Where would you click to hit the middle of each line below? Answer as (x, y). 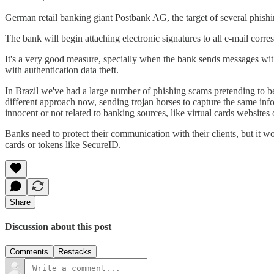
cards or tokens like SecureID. (63, 144)
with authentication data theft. (62, 70)
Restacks (75, 252)
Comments (29, 252)
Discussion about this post (58, 227)
